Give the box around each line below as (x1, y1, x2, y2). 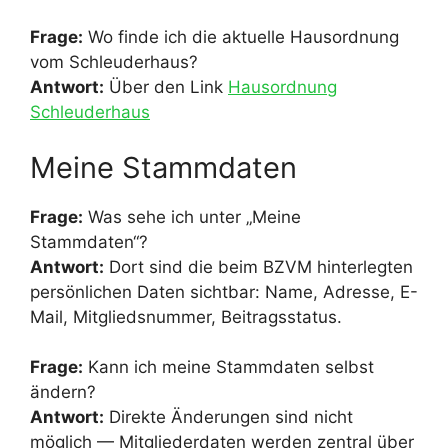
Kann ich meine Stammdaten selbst (83, 357, 374, 378)
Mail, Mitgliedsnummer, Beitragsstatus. (30, 306, 342, 327)
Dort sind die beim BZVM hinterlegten (104, 256, 413, 277)
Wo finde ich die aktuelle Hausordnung (83, 27, 399, 48)
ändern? (30, 382, 96, 403)
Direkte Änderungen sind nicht (104, 407, 353, 428)
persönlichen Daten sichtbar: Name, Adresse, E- (30, 281, 418, 302)
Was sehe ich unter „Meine (83, 206, 301, 227)
